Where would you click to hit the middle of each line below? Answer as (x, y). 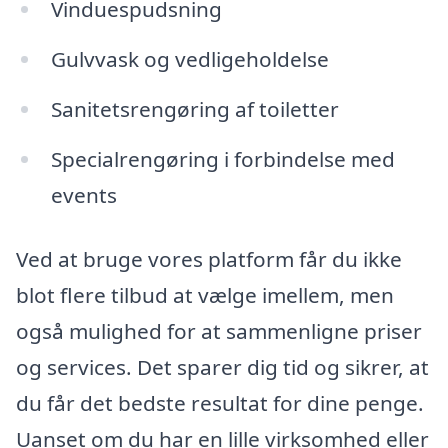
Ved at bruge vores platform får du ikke (209, 258)
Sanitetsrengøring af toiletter (194, 109)
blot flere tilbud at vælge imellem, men (205, 294)
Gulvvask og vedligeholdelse (189, 59)
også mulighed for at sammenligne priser (219, 330)
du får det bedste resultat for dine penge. (220, 402)
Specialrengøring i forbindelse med (222, 158)
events (83, 194)
